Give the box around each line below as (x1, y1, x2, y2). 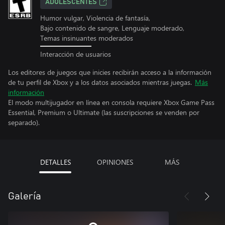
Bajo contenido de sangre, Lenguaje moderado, (40, 23, 184, 33)
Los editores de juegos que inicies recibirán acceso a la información (8, 67, 211, 77)
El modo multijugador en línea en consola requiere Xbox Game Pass (8, 97, 214, 107)
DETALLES (40, 157, 71, 167)
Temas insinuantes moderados (40, 33, 133, 43)
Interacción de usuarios (40, 49, 111, 59)
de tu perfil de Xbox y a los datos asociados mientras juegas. (8, 77, 192, 87)
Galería (8, 191, 41, 201)
